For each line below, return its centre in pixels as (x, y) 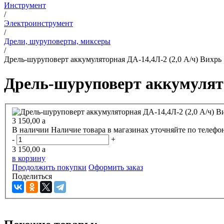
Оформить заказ (116, 167)
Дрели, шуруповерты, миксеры (57, 41)
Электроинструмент (38, 23)
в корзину (29, 158)
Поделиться (32, 176)
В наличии (30, 130)
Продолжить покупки (49, 167)
